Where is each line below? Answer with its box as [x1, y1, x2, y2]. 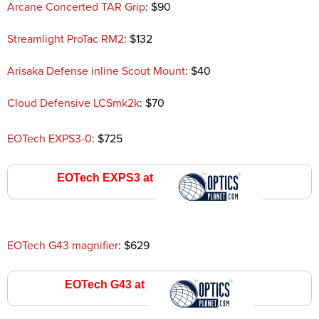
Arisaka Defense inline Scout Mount [7, 63, 185, 78]
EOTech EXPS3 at [56, 171, 156, 184]
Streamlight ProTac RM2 [7, 31, 124, 46]
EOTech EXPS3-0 [7, 131, 92, 146]
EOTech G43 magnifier [7, 238, 118, 253]
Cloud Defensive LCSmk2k [7, 95, 140, 110]
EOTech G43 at [65, 278, 147, 291]
